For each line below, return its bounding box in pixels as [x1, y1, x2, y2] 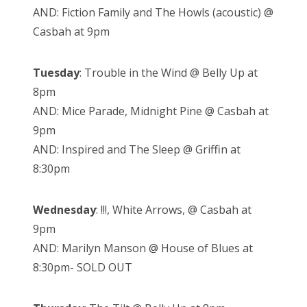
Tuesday [33, 64, 79, 80]
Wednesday [33, 201, 96, 217]
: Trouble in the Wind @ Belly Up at [79, 64, 258, 80]
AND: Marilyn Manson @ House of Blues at [33, 240, 253, 256]
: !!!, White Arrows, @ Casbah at [96, 201, 251, 217]
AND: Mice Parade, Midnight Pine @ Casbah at [33, 103, 269, 119]
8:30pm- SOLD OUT [33, 259, 132, 275]
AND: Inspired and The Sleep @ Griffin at [33, 141, 241, 157]
